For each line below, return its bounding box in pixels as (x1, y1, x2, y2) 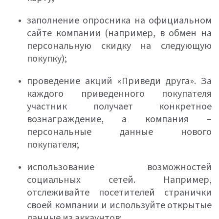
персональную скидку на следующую (27, 39, 212, 53)
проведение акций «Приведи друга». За (27, 74, 212, 88)
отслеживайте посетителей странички (27, 186, 212, 199)
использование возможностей (27, 160, 212, 174)
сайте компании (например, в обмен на (27, 26, 212, 40)
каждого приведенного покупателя (27, 87, 212, 101)
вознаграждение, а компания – (27, 112, 212, 126)
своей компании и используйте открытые (27, 198, 212, 212)
